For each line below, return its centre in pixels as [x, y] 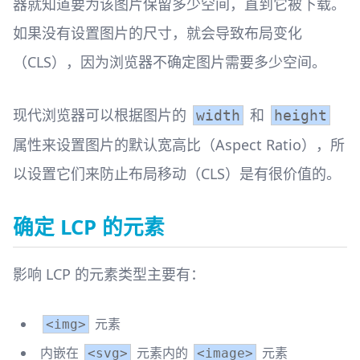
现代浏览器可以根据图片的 [102, 115]
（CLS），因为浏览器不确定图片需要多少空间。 [170, 62]
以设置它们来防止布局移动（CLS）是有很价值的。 [177, 174]
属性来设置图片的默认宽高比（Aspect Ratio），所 [179, 145]
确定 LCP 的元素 [89, 227]
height [301, 116]
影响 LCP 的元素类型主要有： [109, 274]
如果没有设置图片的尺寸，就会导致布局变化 [157, 33]
